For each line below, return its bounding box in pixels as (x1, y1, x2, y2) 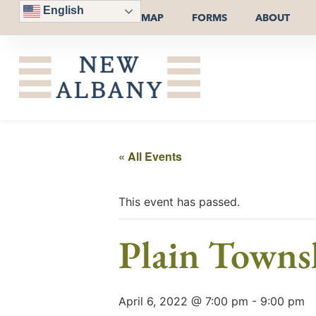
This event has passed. (119, 194, 240, 209)
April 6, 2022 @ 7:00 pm (119, 293, 248, 308)
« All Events (119, 147, 182, 164)
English (39, 4, 84, 17)
